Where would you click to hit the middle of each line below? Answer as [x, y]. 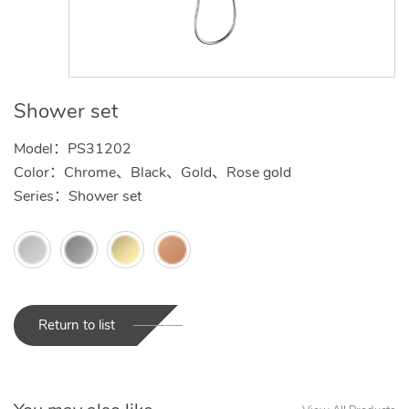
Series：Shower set [78, 196]
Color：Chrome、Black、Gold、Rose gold [152, 173]
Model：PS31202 [73, 149]
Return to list [77, 325]
